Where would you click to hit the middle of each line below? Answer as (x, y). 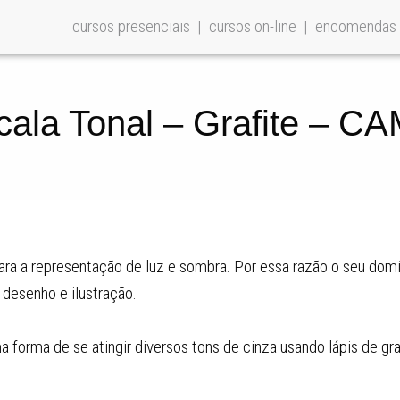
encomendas (356, 26)
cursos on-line (253, 26)
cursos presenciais (131, 26)
